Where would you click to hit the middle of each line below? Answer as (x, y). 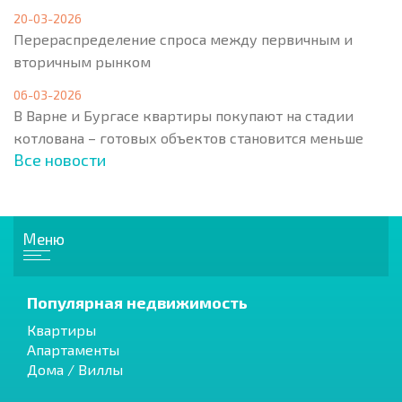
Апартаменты (73, 349)
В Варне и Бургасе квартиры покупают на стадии (184, 115)
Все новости (60, 159)
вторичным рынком (82, 61)
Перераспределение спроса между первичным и (183, 39)
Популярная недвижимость (137, 302)
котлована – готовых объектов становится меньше (188, 137)
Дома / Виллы (75, 369)
